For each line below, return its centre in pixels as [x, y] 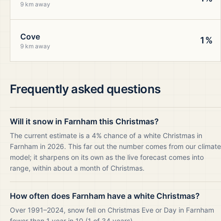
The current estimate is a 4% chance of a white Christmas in [106, 135]
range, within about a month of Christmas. [77, 168]
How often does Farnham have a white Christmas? [105, 196]
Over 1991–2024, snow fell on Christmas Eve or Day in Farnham [112, 210]
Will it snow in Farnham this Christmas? [84, 121]
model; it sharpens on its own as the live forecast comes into [107, 157]
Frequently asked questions [85, 89]
